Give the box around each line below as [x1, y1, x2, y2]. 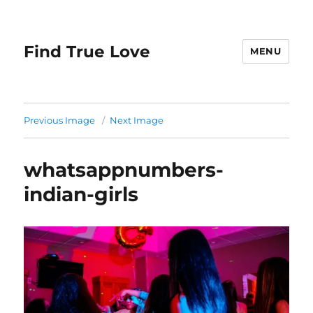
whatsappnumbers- [24, 158, 224, 182]
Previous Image [24, 115, 96, 126]
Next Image [110, 115, 164, 126]
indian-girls [24, 182, 139, 206]
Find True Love [24, 41, 151, 61]
